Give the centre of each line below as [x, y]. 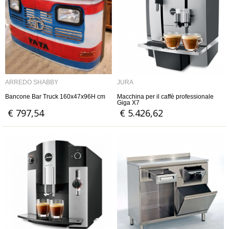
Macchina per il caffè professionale [165, 97]
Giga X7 [128, 103]
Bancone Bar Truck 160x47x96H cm [55, 97]
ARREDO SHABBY [32, 82]
